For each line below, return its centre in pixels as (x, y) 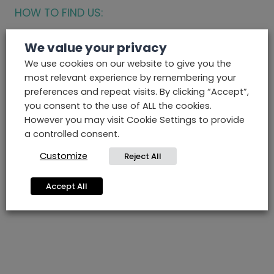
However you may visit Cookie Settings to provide (135, 120)
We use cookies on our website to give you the (128, 63)
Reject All (143, 156)
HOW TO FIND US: (59, 13)
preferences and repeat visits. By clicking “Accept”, (137, 91)
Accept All (67, 186)
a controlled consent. (72, 134)
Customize (64, 156)
